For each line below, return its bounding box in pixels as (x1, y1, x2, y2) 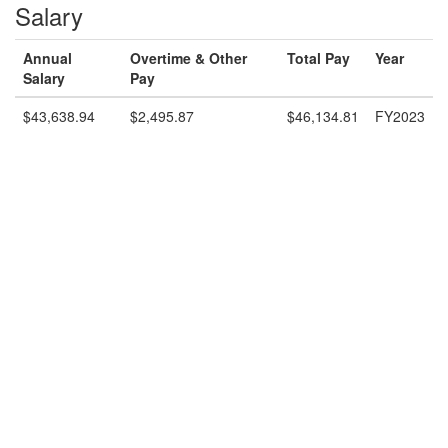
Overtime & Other (130, 48, 247, 68)
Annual (23, 48, 72, 68)
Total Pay (287, 48, 350, 68)
